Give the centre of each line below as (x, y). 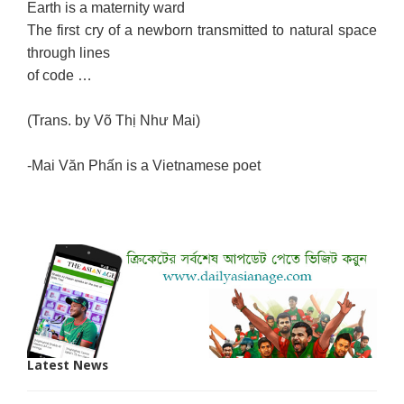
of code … (60, 75)
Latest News (68, 366)
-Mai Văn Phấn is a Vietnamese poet (146, 165)
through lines (69, 52)
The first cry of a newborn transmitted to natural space (202, 30)
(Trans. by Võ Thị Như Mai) (114, 120)
